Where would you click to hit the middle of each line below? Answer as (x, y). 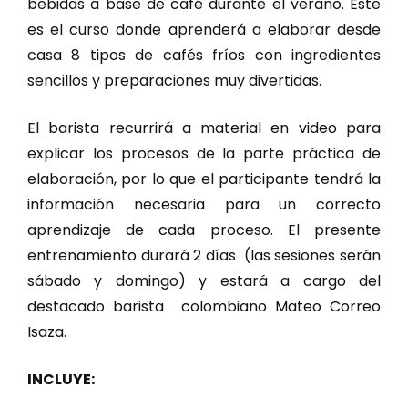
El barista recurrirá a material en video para (204, 127)
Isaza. (47, 331)
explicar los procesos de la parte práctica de (204, 153)
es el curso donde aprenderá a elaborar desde (204, 29)
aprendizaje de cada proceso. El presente (204, 229)
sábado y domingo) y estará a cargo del (204, 280)
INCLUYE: (62, 379)
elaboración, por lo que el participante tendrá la (204, 178)
